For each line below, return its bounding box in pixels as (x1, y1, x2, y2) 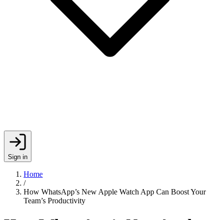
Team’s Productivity (24, 196, 85, 205)
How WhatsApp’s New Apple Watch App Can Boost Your (24, 188, 206, 196)
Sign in (8, 153, 27, 161)
